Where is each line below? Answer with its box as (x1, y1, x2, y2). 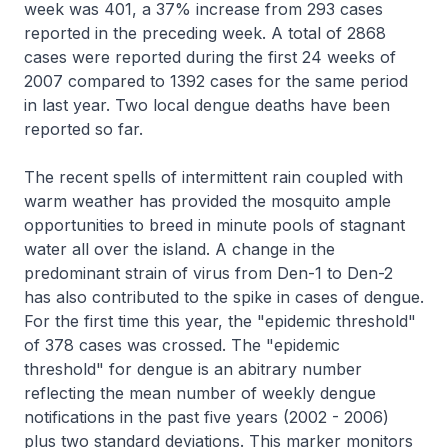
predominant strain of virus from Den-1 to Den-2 (24, 263, 393, 283)
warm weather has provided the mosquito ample (24, 191, 391, 211)
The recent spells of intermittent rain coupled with (24, 167, 403, 187)
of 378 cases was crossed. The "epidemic (24, 335, 340, 355)
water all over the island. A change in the (24, 239, 335, 259)
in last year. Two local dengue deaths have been (24, 95, 390, 115)
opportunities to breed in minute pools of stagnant (24, 215, 405, 235)
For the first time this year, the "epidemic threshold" (24, 311, 416, 331)
